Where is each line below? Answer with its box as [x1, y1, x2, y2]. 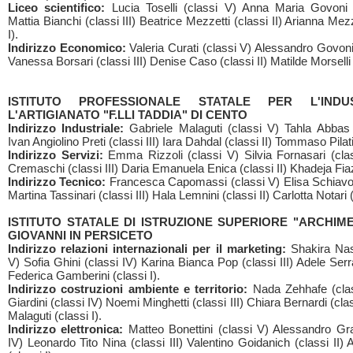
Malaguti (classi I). [8, 309, 102, 322]
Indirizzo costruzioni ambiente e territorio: [8, 282, 248, 295]
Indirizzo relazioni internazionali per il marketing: [8, 242, 286, 255]
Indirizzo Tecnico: [8, 175, 106, 188]
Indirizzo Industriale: [8, 121, 124, 135]
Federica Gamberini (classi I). [8, 269, 160, 282]
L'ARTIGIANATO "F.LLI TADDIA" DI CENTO [8, 108, 247, 121]
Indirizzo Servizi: [8, 148, 103, 162]
